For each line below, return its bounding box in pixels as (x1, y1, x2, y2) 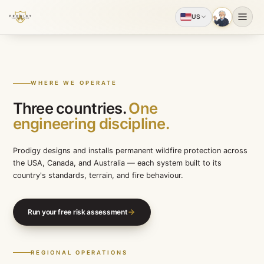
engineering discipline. (15, 143, 212, 166)
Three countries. (15, 123, 157, 147)
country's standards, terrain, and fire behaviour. (15, 213, 229, 225)
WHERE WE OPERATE (38, 100, 147, 108)
